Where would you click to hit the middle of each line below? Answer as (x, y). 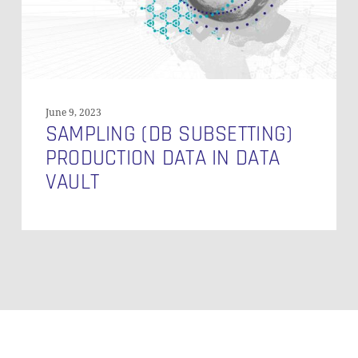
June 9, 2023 (73, 113)
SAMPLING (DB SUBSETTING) (169, 135)
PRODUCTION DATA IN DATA (163, 159)
